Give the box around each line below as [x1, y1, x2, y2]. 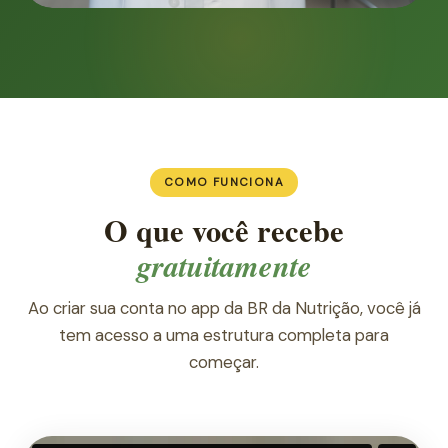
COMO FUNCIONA [164, 174, 284, 190]
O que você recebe [104, 207, 344, 252]
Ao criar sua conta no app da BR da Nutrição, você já [27, 296, 421, 319]
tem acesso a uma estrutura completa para [59, 323, 389, 346]
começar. [189, 350, 259, 373]
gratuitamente [136, 243, 312, 287]
